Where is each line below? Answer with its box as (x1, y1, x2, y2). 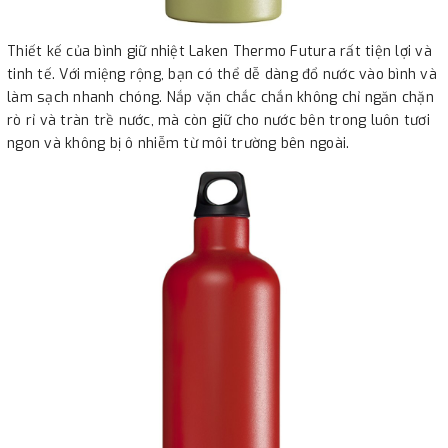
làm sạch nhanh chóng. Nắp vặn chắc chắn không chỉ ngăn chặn (7, 87, 434, 107)
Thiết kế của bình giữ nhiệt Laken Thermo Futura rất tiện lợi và (7, 41, 432, 61)
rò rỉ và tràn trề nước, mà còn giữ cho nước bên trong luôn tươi (7, 110, 430, 130)
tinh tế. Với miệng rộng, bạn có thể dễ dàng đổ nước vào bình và (7, 64, 437, 84)
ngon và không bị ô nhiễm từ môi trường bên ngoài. (7, 133, 350, 153)
